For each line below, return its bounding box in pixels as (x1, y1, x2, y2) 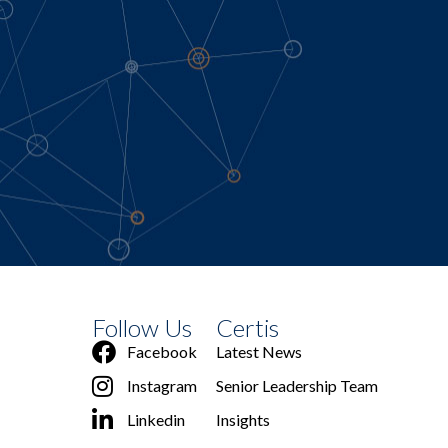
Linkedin (127, 409, 185, 429)
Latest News (216, 341, 302, 361)
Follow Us (92, 312, 192, 342)
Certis (216, 312, 279, 342)
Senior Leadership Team (216, 375, 378, 395)
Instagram (127, 375, 197, 395)
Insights (216, 409, 270, 429)
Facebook (127, 341, 197, 361)
